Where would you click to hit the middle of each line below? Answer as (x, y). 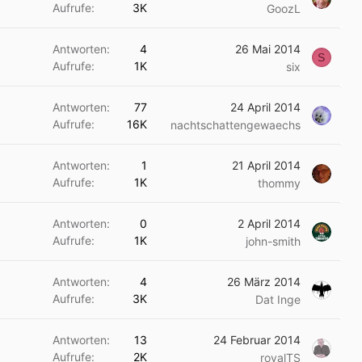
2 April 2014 (269, 223)
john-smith (273, 241)
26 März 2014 (264, 282)
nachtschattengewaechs (236, 125)
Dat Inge (278, 299)
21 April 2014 (266, 165)
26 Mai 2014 (268, 49)
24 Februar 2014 (257, 340)
